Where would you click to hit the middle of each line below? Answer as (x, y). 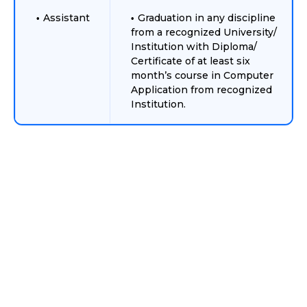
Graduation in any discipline (207, 18)
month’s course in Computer (202, 75)
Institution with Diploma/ (194, 47)
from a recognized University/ (204, 32)
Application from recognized (201, 90)
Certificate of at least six (191, 61)
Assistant (66, 18)
